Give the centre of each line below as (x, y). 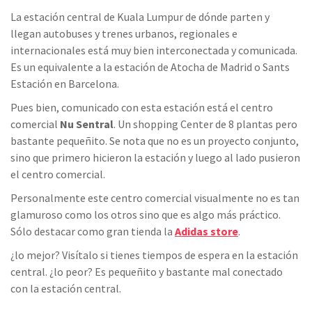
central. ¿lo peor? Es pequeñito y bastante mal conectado (147, 272)
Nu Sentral (87, 124)
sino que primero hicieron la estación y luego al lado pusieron (155, 158)
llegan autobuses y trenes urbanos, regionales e (124, 34)
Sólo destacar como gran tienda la (93, 232)
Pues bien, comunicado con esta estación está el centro (142, 108)
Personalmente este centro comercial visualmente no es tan (155, 198)
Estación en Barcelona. (65, 84)
